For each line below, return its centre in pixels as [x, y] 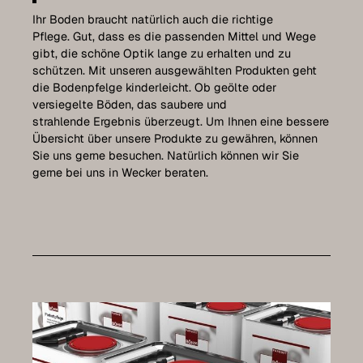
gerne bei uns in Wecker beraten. [120, 173]
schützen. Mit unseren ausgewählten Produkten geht [175, 71]
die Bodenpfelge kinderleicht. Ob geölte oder [154, 88]
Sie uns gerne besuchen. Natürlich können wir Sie [166, 156]
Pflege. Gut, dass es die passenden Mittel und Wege [174, 37]
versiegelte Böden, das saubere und [130, 105]
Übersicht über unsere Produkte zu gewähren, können [175, 139]
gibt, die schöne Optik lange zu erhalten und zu [162, 54]
